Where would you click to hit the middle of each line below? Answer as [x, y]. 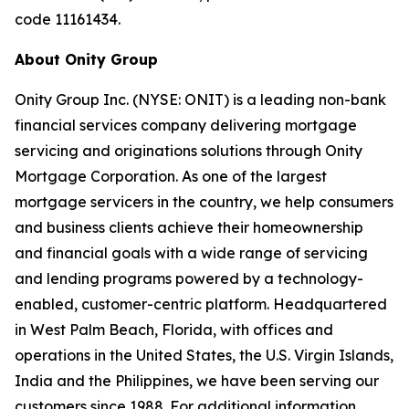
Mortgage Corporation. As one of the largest [171, 176]
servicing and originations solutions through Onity [189, 151]
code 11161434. [68, 19]
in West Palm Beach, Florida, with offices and [174, 330]
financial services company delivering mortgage [186, 125]
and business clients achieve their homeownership [189, 227]
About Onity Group [86, 59]
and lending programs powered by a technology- [189, 278]
